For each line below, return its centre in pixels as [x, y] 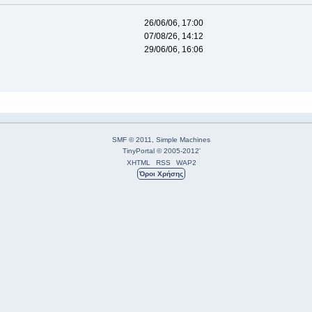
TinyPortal [138, 151]
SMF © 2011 [132, 140]
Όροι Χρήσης [161, 174]
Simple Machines [183, 140]
